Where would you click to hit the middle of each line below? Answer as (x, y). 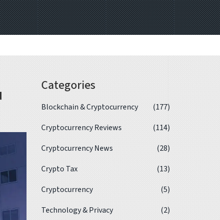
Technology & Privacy (77, 210)
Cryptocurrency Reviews (81, 128)
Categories (68, 85)
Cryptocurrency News (77, 148)
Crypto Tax (59, 169)
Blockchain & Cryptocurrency (89, 107)
